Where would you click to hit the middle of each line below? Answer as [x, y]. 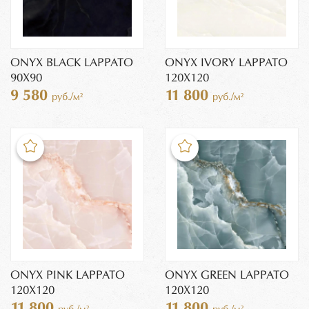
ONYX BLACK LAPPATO [72, 63]
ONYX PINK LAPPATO [68, 275]
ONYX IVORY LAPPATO [226, 63]
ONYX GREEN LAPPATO [227, 275]
